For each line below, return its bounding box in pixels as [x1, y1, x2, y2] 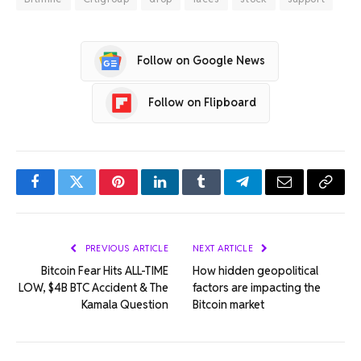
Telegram [241, 186, 297, 201]
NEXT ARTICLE [193, 242, 256, 254]
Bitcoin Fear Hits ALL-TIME [41, 263, 168, 278]
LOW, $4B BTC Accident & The [19, 280, 168, 295]
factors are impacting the [193, 280, 321, 295]
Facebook [34, 186, 91, 201]
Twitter [75, 186, 118, 201]
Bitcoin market [193, 297, 264, 312]
